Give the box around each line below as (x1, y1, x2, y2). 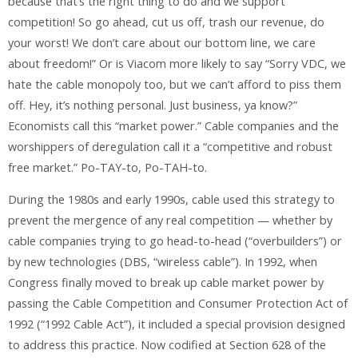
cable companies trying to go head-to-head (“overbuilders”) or (8, 233, 342, 249)
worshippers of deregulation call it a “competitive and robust (8, 138, 332, 154)
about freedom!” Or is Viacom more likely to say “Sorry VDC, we (8, 55, 346, 71)
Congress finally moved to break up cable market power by (8, 275, 324, 291)
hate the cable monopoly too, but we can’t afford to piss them (8, 76, 341, 92)
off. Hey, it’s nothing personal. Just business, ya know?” (8, 97, 297, 113)
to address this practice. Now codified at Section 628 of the (8, 337, 326, 353)
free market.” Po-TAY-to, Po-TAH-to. (8, 159, 207, 175)
